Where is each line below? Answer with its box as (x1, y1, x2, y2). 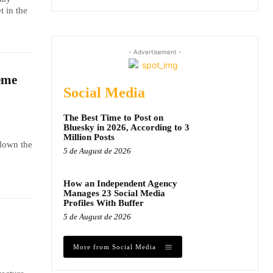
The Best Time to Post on (63, 112, 163, 122)
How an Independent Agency (63, 178, 177, 188)
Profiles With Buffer (63, 197, 144, 208)
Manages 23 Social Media (63, 188, 165, 198)
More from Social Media (73, 243, 156, 250)
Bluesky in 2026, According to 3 (63, 122, 190, 132)
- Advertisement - (128, 48, 182, 55)
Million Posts (63, 132, 115, 142)
